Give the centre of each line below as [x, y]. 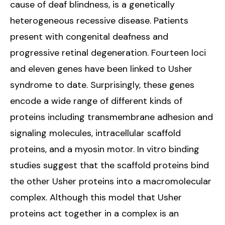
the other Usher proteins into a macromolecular [111, 181]
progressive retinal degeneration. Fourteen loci [108, 52]
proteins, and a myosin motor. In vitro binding [105, 149]
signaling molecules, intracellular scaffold [95, 133]
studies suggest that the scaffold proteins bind [109, 165]
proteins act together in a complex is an [94, 213]
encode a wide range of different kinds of [96, 101]
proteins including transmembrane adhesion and [111, 117]
